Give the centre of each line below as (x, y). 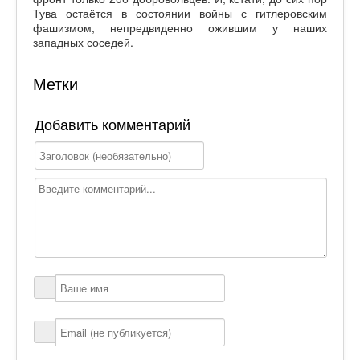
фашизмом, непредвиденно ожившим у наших (180, 27)
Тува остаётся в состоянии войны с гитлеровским (180, 12)
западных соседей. (83, 41)
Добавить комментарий (112, 125)
